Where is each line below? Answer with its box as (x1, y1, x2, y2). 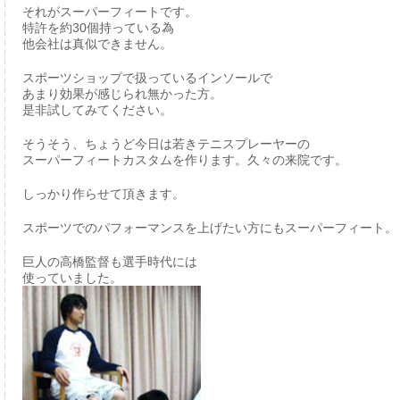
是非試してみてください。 (21, 102, 172, 117)
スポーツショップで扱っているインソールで (21, 70, 272, 85)
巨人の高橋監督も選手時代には (21, 254, 197, 269)
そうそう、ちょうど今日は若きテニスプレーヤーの (21, 136, 310, 151)
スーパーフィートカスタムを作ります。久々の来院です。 (21, 152, 347, 167)
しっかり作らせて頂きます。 (21, 186, 185, 201)
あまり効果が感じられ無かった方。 (21, 86, 222, 101)
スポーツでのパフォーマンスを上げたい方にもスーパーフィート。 (21, 220, 397, 235)
